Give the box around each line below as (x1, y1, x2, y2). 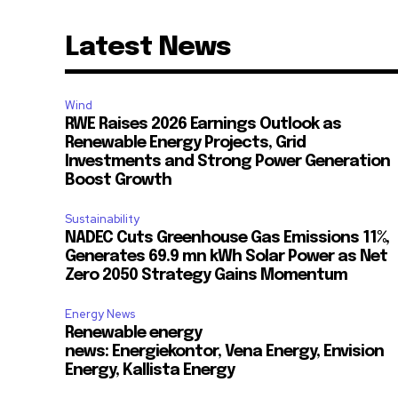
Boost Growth (64, 172, 171, 189)
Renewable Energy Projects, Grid (64, 135, 306, 152)
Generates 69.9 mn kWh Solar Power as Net (64, 249, 387, 266)
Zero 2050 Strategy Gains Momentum (64, 267, 347, 284)
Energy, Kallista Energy (64, 362, 235, 379)
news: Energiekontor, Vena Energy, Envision (64, 344, 384, 361)
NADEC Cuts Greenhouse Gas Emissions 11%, (64, 230, 389, 247)
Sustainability (64, 211, 139, 227)
